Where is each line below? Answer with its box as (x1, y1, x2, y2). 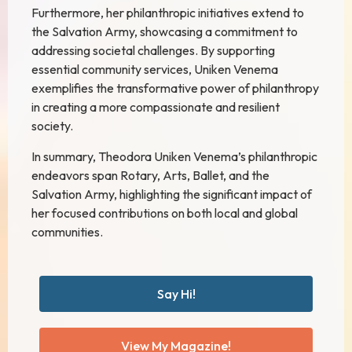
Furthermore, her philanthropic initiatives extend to (31, 5, 304, 21)
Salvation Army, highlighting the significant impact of (31, 185, 312, 202)
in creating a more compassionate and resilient (31, 99, 280, 115)
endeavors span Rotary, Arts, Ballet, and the (31, 167, 269, 183)
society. (31, 118, 73, 134)
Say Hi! (156, 286, 196, 302)
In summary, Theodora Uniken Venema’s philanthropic (31, 148, 317, 164)
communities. (31, 223, 103, 240)
